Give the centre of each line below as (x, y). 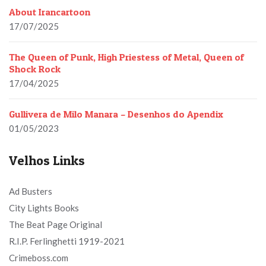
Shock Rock (35, 69)
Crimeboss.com (39, 258)
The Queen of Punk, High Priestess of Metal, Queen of (126, 57)
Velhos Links (47, 160)
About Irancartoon (50, 12)
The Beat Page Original (56, 224)
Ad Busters (31, 191)
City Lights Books (44, 208)
